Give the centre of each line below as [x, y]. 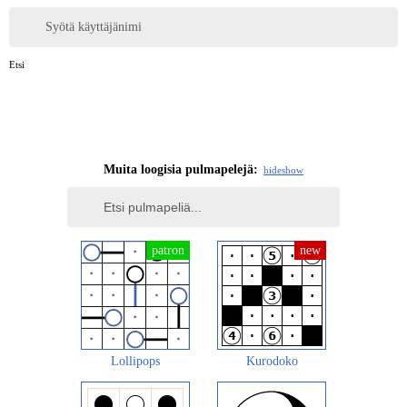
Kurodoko [272, 361]
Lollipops [135, 361]
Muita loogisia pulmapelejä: [181, 169]
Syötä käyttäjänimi [94, 27]
